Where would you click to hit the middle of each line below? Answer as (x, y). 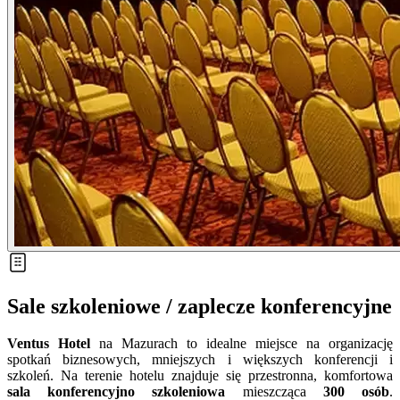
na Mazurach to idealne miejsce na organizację (242, 344)
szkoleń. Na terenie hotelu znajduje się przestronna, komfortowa (200, 376)
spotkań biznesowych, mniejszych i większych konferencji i (200, 360)
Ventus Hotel (49, 344)
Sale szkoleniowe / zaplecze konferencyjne (200, 306)
